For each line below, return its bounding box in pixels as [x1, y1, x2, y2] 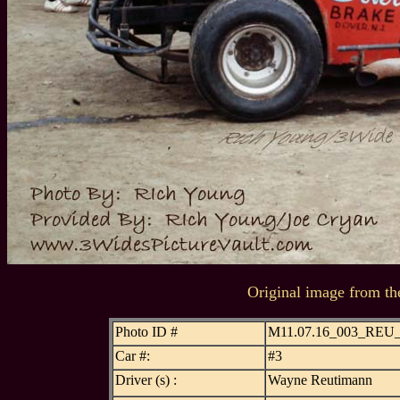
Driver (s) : [114, 372, 177, 387]
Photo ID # [114, 324, 178, 339]
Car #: [114, 348, 150, 363]
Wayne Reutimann [267, 372, 372, 387]
